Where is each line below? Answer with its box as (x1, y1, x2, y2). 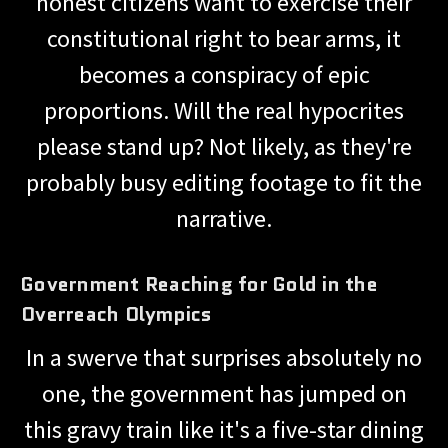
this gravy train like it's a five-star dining (24, 413, 424, 445)
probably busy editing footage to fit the (26, 166, 422, 198)
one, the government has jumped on (41, 377, 407, 409)
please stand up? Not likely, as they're (36, 130, 412, 162)
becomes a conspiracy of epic (78, 58, 370, 90)
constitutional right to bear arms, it (47, 22, 401, 54)
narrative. (176, 202, 272, 234)
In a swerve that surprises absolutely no (26, 341, 422, 373)
